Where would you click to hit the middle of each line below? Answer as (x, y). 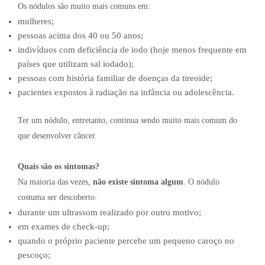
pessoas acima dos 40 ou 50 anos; (80, 36)
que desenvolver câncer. (57, 135)
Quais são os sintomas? (59, 166)
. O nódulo (201, 182)
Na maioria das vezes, (55, 182)
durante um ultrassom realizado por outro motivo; (109, 212)
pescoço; (34, 255)
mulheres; (36, 22)
